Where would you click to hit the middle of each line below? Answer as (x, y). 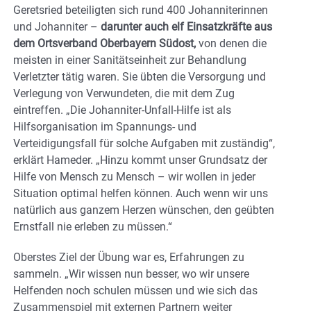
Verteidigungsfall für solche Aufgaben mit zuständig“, (144, 144)
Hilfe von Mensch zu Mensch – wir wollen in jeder (134, 177)
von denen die (231, 44)
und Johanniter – (57, 27)
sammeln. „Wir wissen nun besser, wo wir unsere (131, 274)
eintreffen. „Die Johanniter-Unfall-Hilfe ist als (122, 110)
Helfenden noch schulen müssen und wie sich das (135, 291)
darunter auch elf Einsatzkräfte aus (186, 27)
